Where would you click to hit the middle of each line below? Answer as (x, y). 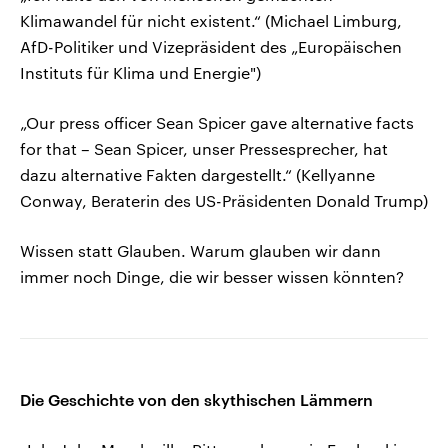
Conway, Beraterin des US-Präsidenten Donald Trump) (224, 201)
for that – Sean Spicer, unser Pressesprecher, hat (204, 149)
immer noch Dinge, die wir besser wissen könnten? (212, 277)
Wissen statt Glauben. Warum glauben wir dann (200, 251)
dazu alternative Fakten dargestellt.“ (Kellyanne (197, 175)
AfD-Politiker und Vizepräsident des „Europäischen (211, 47)
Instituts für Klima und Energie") (140, 73)
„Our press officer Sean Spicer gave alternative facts (217, 123)
